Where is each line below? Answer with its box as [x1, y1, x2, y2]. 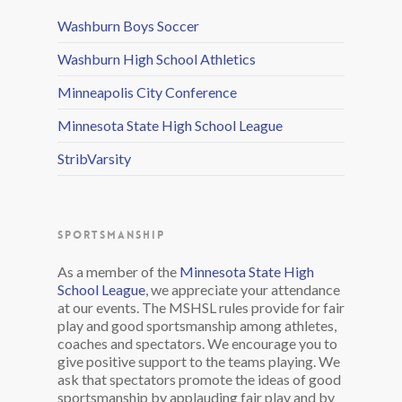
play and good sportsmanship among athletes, [57, 317, 336, 334]
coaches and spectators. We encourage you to [57, 335, 337, 352]
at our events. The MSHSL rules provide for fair [57, 299, 345, 316]
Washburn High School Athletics [57, 50, 256, 67]
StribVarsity [57, 150, 131, 167]
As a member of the [57, 263, 179, 280]
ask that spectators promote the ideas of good [57, 371, 341, 388]
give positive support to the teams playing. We [57, 353, 340, 370]
